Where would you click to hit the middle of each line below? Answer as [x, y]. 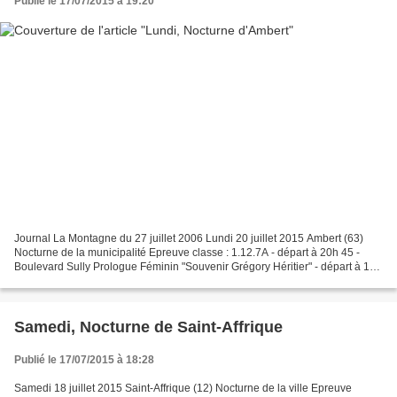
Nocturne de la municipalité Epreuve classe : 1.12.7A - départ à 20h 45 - [187, 252]
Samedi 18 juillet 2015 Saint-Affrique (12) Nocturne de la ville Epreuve [183, 388]
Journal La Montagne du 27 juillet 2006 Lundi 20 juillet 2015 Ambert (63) [189, 238]
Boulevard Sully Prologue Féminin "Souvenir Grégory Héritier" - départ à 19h [198, 266]
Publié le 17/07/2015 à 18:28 [84, 359]
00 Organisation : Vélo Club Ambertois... [110, 280]
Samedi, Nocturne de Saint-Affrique [148, 327]
